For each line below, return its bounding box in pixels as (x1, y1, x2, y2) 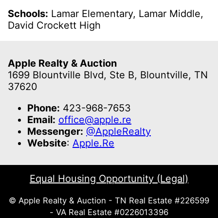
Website (27, 137, 67, 149)
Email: (27, 113, 55, 126)
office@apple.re (58, 113, 131, 126)
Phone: (27, 102, 60, 114)
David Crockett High (8, 19, 101, 32)
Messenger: (27, 125, 83, 137)
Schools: (8, 8, 48, 20)
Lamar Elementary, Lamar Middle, (48, 8, 203, 20)
